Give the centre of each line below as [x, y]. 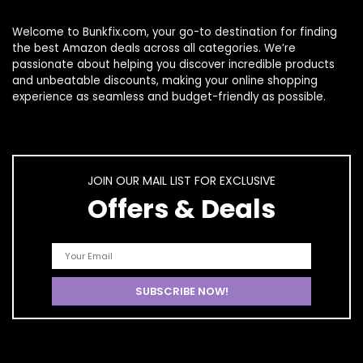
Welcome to [47, 32]
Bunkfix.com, [117, 32]
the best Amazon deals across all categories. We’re [154, 48]
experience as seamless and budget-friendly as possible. [169, 97]
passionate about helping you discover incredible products [173, 64]
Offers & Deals [181, 209]
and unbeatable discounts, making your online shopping [165, 81]
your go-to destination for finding [245, 32]
